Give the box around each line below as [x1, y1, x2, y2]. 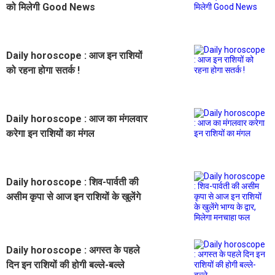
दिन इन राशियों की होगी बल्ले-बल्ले [6, 258, 125, 271]
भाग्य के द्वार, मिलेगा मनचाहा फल [6, 205, 118, 217]
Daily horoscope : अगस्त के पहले [6, 244, 140, 256]
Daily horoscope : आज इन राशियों [6, 49, 142, 61]
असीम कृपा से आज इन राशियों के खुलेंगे [6, 190, 141, 203]
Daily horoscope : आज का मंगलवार [6, 112, 147, 125]
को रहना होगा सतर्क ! [6, 64, 80, 76]
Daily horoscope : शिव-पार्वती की [6, 176, 139, 188]
